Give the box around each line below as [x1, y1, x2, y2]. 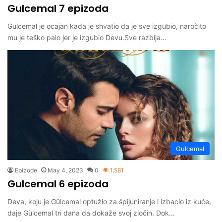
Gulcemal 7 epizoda [7, 1, 109, 15]
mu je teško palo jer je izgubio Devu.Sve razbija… [7, 33, 166, 42]
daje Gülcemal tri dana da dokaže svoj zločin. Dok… [7, 209, 175, 218]
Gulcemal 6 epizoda [7, 177, 109, 191]
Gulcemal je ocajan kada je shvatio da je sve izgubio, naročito [7, 21, 206, 30]
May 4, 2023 [48, 166, 83, 174]
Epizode [15, 166, 37, 174]
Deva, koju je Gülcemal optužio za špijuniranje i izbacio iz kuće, [7, 197, 211, 206]
